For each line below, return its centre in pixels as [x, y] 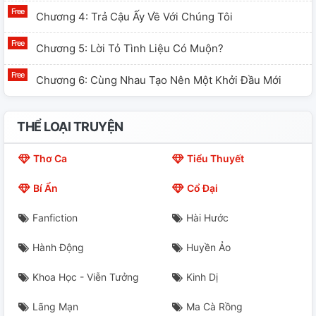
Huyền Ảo [208, 248]
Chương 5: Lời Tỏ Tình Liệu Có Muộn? [130, 49]
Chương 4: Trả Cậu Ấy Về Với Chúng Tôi [134, 17]
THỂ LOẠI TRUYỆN [70, 127]
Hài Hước [207, 218]
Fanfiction [55, 218]
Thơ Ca [50, 159]
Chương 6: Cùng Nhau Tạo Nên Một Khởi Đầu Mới [159, 80]
